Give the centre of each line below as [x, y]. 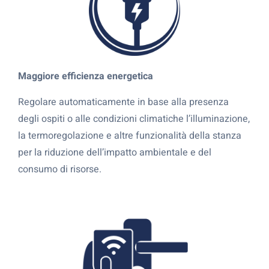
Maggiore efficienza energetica [86, 77]
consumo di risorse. [60, 169]
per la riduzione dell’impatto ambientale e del [115, 152]
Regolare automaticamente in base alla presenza [123, 102]
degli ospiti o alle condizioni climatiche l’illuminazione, [134, 119]
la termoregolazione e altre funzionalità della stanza [130, 135]
